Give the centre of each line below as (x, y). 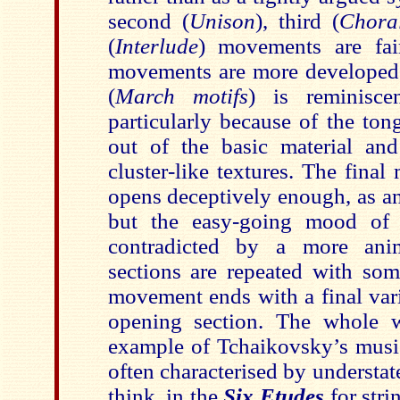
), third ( (297, 21)
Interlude (156, 46)
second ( (148, 21)
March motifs (181, 96)
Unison (222, 21)
